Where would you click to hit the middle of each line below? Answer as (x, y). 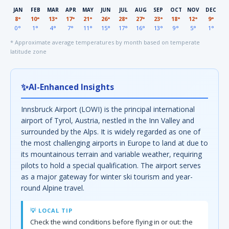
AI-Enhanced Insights (71, 87)
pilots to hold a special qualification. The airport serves (111, 165)
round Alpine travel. (53, 188)
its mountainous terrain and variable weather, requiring (111, 154)
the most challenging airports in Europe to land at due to (114, 143)
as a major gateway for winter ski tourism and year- (107, 177)
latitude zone (28, 51)
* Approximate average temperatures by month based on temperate (105, 42)
